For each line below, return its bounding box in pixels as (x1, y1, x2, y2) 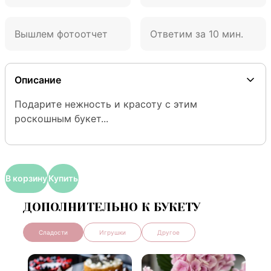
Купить (48, 173, 78, 183)
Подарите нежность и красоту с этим (15, 98, 197, 110)
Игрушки (99, 229, 126, 236)
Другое (157, 229, 180, 236)
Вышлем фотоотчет (15, 28, 108, 40)
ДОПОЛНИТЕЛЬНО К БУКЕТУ (23, 200, 200, 214)
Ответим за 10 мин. (150, 28, 243, 40)
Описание (15, 74, 61, 86)
